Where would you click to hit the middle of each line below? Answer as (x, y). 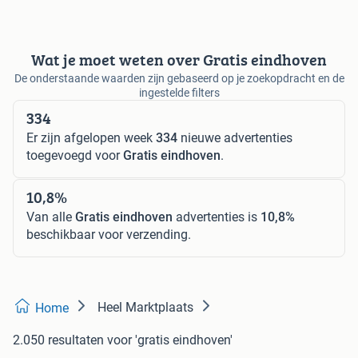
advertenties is (217, 217)
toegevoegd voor (75, 155)
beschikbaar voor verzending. (109, 234)
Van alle (51, 217)
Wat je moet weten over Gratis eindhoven (179, 59)
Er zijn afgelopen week (91, 137)
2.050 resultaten (58, 340)
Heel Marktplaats (145, 307)
